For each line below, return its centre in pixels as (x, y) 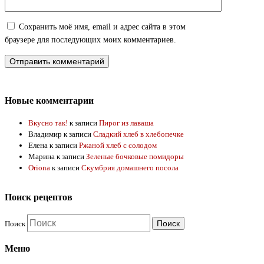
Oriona (39, 168)
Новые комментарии (49, 101)
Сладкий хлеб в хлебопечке (138, 134)
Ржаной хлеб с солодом (118, 146)
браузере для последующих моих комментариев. (90, 40)
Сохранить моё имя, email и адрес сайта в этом (102, 27)
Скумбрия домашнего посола (130, 168)
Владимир (45, 134)
